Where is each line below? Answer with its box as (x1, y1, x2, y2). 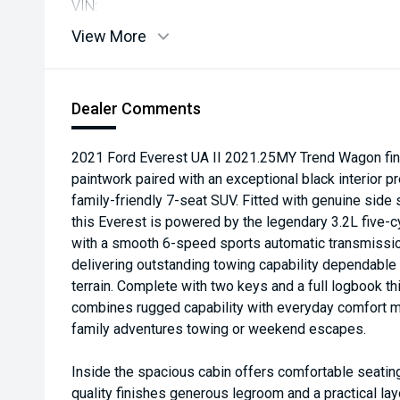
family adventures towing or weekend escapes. (71, 321, 366, 337)
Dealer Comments (71, 99, 201, 118)
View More (71, 27, 146, 46)
